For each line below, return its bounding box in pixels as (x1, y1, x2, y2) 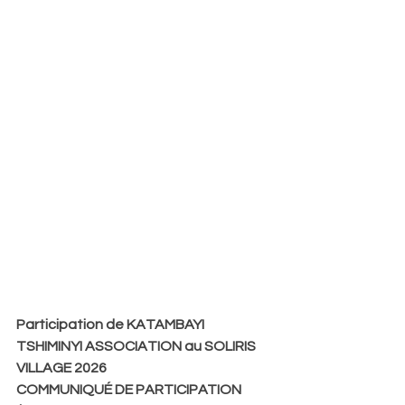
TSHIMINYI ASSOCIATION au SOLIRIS (16, 338, 259, 353)
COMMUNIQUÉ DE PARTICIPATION (16, 381, 241, 397)
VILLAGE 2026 (16, 360, 107, 375)
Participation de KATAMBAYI (16, 316, 207, 332)
